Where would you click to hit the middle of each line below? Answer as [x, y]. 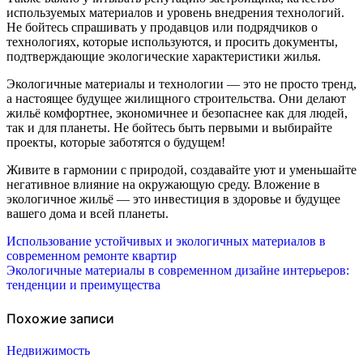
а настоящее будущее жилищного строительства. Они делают [176, 99]
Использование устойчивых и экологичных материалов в [166, 241]
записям [46, 293]
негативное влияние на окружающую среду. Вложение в [163, 185]
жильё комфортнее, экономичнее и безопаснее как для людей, [177, 113]
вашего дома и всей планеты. [88, 214]
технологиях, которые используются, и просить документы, [172, 42]
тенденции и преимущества [83, 285]
